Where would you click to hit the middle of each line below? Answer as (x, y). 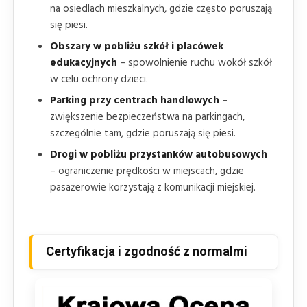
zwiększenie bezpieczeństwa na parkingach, (147, 117)
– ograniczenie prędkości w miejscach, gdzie (147, 171)
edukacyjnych (84, 63)
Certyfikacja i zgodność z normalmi (147, 251)
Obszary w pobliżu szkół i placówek (137, 46)
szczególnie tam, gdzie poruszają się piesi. (143, 133)
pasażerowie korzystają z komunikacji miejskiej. (153, 187)
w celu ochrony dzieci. (99, 79)
